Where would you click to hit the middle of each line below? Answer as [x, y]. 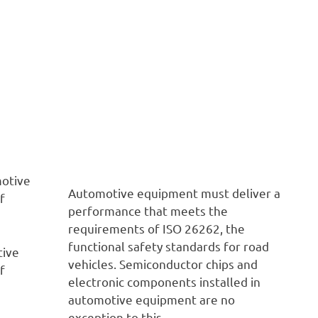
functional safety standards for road [169, 246]
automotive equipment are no [152, 299]
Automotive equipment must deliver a [174, 192]
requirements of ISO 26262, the [157, 228]
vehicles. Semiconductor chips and [163, 263]
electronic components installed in [164, 281]
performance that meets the [148, 210]
